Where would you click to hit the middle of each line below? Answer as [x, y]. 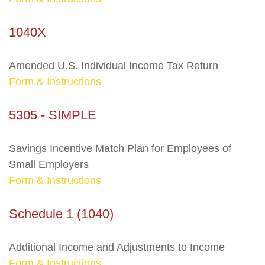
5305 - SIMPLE [53, 115]
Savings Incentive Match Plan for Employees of [120, 148]
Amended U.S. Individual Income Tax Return [114, 66]
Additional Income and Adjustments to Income [117, 247]
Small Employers [49, 164]
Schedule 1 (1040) [61, 214]
